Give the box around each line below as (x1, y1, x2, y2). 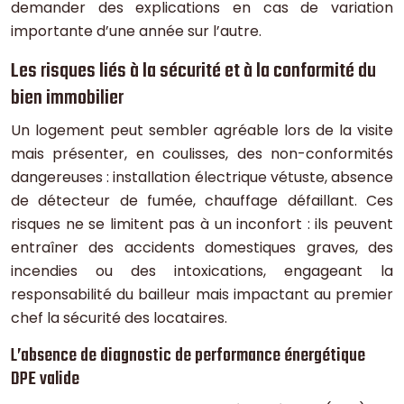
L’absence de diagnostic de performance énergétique (11, 342, 365, 371)
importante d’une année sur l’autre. (11, 21, 262, 42)
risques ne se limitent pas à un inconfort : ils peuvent (11, 214, 393, 235)
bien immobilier (11, 82, 124, 115)
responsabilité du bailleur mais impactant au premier (11, 284, 393, 306)
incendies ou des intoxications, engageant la (11, 261, 393, 282)
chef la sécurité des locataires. (11, 308, 227, 329)
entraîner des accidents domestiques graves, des (11, 237, 393, 259)
